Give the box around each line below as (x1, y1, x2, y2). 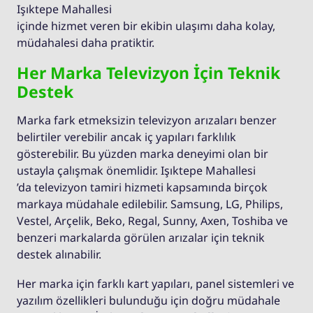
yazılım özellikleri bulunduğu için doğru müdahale (17, 293, 280, 309)
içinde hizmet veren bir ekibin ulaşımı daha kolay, (17, 18, 275, 34)
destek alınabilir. (17, 247, 101, 263)
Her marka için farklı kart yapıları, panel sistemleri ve (17, 276, 294, 292)
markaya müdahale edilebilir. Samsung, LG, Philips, (17, 196, 283, 212)
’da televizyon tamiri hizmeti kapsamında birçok (17, 180, 268, 196)
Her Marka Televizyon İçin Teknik (17, 61, 280, 85)
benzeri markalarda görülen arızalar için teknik (17, 230, 265, 246)
